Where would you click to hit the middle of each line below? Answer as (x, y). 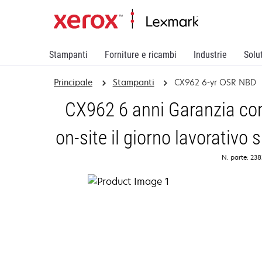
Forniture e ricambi (141, 55)
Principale (73, 82)
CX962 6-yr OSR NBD (216, 82)
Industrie (210, 55)
